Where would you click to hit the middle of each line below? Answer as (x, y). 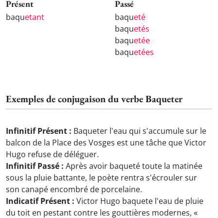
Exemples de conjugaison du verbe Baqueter (94, 99)
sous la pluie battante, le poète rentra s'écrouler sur (101, 177)
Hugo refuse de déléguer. (52, 154)
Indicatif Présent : (40, 201)
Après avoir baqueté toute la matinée (133, 166)
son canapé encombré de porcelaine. (74, 189)
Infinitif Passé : (35, 166)
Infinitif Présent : (39, 131)
